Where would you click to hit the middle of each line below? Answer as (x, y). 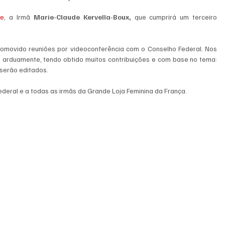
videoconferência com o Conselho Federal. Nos (144, 49)
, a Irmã (19, 17)
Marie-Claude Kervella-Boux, (82, 17)
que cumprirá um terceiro (174, 17)
